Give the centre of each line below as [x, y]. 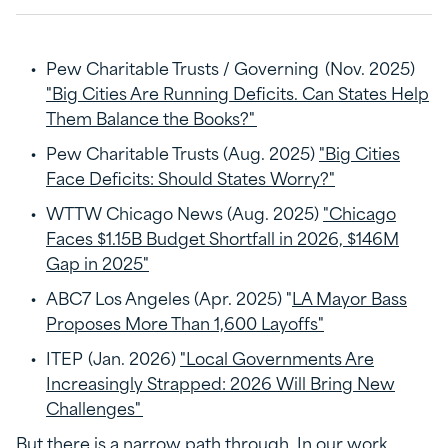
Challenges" [94, 407]
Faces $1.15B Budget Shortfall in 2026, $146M [222, 237]
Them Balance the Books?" [151, 117]
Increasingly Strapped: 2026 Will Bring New [220, 382]
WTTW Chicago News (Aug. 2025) [184, 212]
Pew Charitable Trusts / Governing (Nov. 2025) [230, 67]
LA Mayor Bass [349, 297]
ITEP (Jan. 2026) [113, 357]
